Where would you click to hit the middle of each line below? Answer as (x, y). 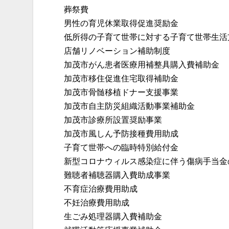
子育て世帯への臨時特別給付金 (121, 148)
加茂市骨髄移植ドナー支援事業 (121, 93)
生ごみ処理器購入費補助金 (113, 217)
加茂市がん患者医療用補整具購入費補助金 (142, 65)
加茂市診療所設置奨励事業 (113, 120)
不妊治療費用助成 (97, 203)
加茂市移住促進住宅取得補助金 (121, 79)
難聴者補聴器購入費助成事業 (117, 175)
